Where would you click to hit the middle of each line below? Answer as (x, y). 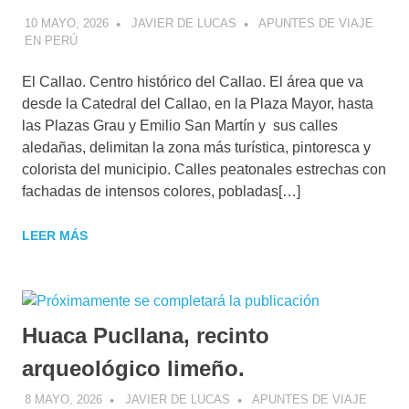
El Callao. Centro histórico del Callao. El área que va (193, 81)
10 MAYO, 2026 (66, 23)
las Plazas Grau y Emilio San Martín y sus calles (180, 125)
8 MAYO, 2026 (63, 400)
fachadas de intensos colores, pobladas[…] (161, 191)
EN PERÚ (51, 40)
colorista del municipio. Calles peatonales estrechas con (204, 169)
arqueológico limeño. (133, 368)
